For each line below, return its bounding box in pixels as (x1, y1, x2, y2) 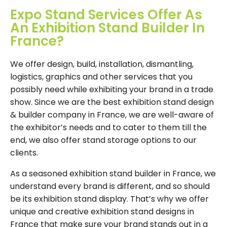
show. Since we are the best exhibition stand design (10, 96, 214, 108)
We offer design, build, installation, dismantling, (10, 58, 194, 70)
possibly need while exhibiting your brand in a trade (10, 84, 213, 96)
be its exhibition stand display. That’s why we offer (10, 193, 209, 205)
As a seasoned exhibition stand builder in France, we (10, 168, 216, 180)
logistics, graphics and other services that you (10, 71, 193, 83)
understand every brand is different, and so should (10, 180, 210, 193)
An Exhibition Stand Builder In (10, 19, 205, 37)
